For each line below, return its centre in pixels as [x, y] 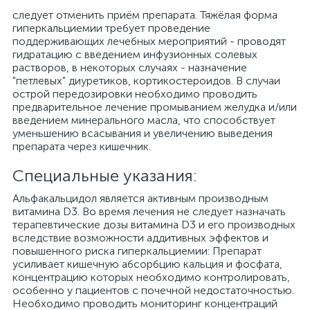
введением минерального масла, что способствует [144, 120]
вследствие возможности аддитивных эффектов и [140, 238]
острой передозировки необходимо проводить [135, 94]
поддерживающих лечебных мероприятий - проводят [149, 41]
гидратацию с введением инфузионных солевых [135, 54]
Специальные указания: [105, 175]
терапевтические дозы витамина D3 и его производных [154, 225]
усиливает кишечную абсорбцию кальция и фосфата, [147, 264]
